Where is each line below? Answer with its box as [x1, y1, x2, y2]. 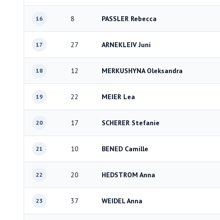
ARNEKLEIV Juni [102, 40, 151, 49]
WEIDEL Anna [102, 196, 142, 205]
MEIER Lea [102, 92, 135, 101]
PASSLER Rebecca [102, 14, 157, 23]
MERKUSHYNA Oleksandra [102, 66, 183, 75]
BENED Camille [102, 144, 148, 153]
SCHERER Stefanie [102, 118, 160, 127]
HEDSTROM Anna [102, 170, 155, 179]
